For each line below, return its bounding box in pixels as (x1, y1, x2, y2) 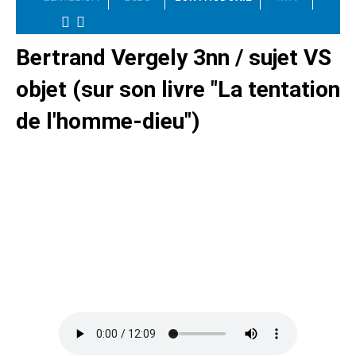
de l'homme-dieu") (16, 107, 199, 134)
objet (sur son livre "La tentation (16, 75, 340, 103)
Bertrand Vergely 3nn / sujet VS (16, 44, 331, 71)
